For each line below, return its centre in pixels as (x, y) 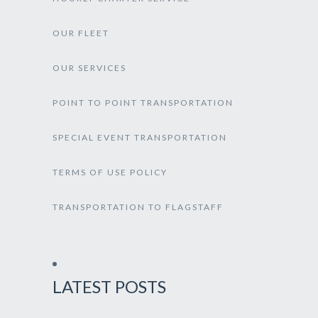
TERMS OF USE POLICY (110, 172)
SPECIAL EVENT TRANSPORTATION (140, 137)
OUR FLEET (81, 33)
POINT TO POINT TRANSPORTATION (143, 103)
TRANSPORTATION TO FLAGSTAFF (138, 207)
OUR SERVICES (89, 68)
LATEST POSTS (109, 286)
